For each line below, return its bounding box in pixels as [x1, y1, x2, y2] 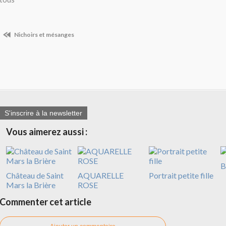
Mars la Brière [6, 180, 55, 190]
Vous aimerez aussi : [6, 126, 87, 138]
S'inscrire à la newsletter [5, 109, 82, 118]
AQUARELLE [77, 171, 124, 181]
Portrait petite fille [149, 171, 213, 181]
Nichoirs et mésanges [13, 31, 74, 38]
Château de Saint [6, 171, 64, 181]
